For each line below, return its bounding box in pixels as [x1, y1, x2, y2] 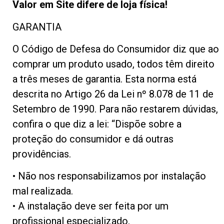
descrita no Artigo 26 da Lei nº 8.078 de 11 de [12, 88, 213, 100]
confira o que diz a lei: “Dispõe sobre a [12, 118, 181, 130]
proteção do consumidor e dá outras [12, 133, 173, 145]
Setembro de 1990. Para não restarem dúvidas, [12, 103, 218, 115]
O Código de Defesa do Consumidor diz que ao [12, 43, 219, 55]
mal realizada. [12, 185, 73, 197]
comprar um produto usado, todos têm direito [12, 58, 214, 70]
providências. [12, 148, 71, 160]
